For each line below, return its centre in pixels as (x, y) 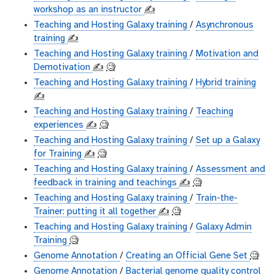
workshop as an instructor (89, 10)
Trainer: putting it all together (96, 212)
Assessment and (230, 170)
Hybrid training (226, 83)
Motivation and (227, 54)
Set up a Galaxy (228, 141)
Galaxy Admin (224, 227)
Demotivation (63, 68)
